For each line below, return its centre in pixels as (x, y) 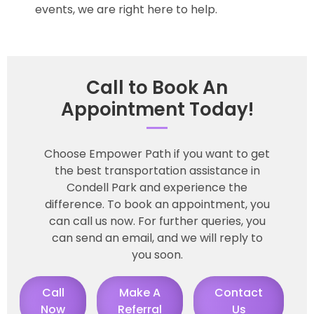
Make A (140, 292)
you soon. (157, 254)
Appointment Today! (157, 109)
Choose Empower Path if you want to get (157, 153)
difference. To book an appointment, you (157, 204)
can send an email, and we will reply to (157, 238)
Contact (239, 292)
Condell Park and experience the (157, 187)
